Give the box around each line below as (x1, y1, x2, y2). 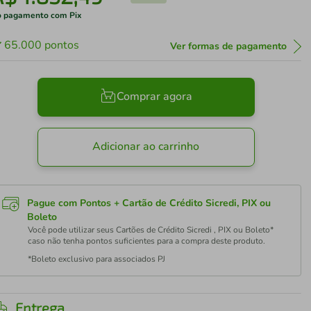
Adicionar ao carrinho (92, 139, 200, 155)
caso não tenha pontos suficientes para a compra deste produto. (28, 235, 266, 246)
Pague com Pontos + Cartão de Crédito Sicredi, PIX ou (27, 196, 271, 210)
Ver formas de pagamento (169, 40, 287, 53)
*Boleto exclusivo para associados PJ (28, 253, 166, 264)
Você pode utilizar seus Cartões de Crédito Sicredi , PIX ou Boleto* (28, 224, 274, 235)
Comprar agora (116, 89, 192, 105)
